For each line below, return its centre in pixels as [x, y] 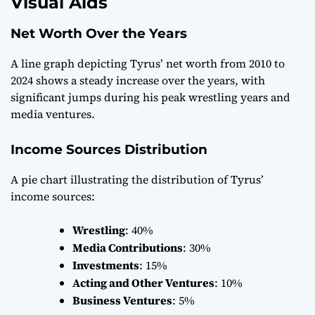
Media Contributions [128, 247]
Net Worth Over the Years [99, 33]
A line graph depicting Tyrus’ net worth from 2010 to [148, 63]
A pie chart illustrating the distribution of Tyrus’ [137, 179]
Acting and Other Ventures [143, 282]
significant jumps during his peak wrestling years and [150, 97]
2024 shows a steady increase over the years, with [138, 80]
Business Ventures [122, 300]
